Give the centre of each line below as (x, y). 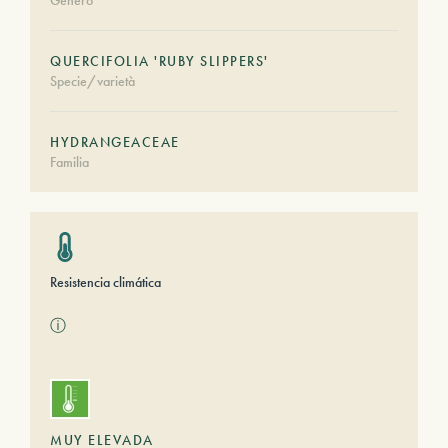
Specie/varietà (92, 81)
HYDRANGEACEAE (115, 142)
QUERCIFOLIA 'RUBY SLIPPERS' (159, 61)
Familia (69, 162)
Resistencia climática (105, 282)
